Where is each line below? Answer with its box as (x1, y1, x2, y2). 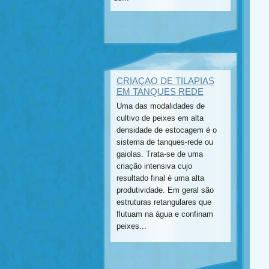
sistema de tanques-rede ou (116, 138, 213, 147)
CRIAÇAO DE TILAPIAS (116, 76, 214, 86)
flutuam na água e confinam (116, 210, 213, 219)
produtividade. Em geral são (116, 186, 214, 195)
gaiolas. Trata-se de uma (116, 150, 203, 159)
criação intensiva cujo (116, 162, 192, 171)
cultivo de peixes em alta (116, 113, 204, 122)
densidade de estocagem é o (116, 125, 217, 134)
